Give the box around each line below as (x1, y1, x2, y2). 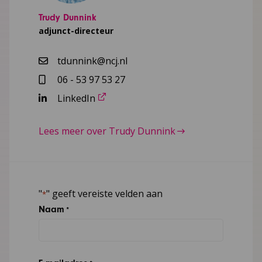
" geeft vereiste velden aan (46, 187, 163, 201)
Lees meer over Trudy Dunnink (38, 125, 175, 138)
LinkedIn (57, 92, 95, 105)
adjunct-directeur (38, 25, 113, 37)
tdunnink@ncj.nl (57, 54, 127, 68)
